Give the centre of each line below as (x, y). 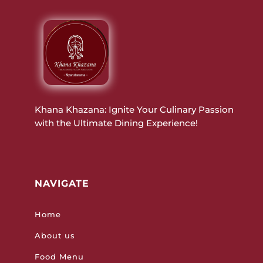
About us (55, 236)
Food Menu (59, 257)
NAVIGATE (62, 184)
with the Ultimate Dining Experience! (116, 123)
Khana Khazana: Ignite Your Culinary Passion (134, 110)
